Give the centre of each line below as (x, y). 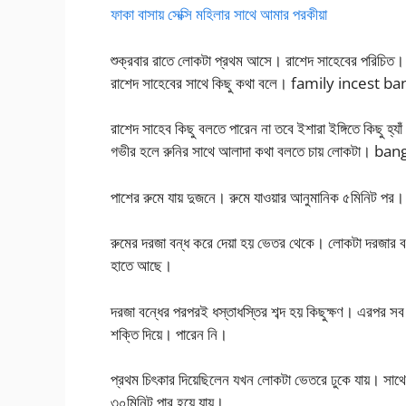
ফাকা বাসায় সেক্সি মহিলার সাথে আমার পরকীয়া (219, 14)
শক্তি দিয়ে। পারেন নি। (169, 333)
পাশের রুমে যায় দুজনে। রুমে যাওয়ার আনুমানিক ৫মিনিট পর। (257, 197)
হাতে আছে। (141, 266)
